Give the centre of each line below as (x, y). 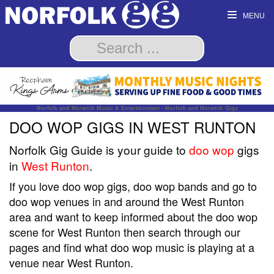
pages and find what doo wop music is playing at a (132, 247)
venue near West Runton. (71, 263)
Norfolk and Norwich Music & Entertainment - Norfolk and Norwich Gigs (137, 108)
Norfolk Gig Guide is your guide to (99, 150)
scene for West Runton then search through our (125, 232)
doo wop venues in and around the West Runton (127, 202)
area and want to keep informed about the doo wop (133, 217)
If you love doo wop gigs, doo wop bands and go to (133, 186)
